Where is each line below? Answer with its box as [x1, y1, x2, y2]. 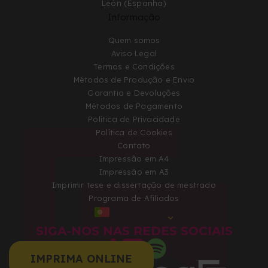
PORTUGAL [112, 211, 166, 223]
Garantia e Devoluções [87, 88, 181, 98]
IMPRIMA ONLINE [31, 251, 132, 266]
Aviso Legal [111, 48, 157, 59]
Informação [107, 11, 161, 23]
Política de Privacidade [88, 114, 180, 124]
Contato [117, 141, 151, 151]
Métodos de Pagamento [86, 101, 182, 111]
